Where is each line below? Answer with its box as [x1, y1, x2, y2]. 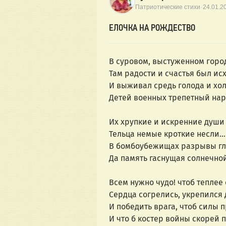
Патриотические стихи [135, 3, 200, 11]
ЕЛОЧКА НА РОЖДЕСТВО [109, 23, 195, 33]
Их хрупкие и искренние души [109, 117, 224, 127]
